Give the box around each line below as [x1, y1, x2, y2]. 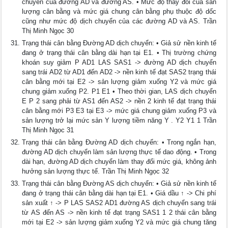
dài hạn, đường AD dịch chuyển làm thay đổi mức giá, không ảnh [22, 158, 216, 165]
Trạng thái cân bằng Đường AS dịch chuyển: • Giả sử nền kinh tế [22, 180, 216, 187]
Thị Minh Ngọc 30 [22, 27, 74, 35]
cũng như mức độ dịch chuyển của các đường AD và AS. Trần [22, 17, 216, 25]
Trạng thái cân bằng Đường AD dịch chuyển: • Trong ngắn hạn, [22, 138, 216, 146]
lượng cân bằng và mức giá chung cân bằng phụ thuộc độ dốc [22, 8, 216, 15]
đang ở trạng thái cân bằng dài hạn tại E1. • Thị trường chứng [22, 49, 216, 56]
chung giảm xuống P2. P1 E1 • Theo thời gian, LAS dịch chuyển [22, 88, 216, 95]
